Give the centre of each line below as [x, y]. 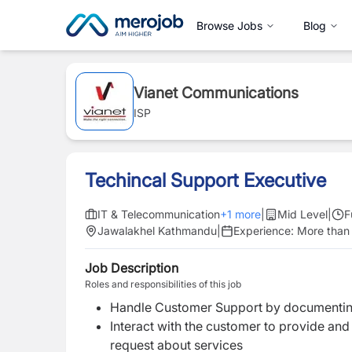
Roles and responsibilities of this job [163, 284]
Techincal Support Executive [205, 180]
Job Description [132, 268]
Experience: [265, 231]
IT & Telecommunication [159, 214]
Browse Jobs [229, 25]
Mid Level [302, 214]
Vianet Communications [216, 93]
